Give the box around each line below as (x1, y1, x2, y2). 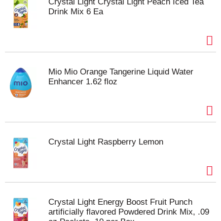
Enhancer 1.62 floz (48, 77, 117, 86)
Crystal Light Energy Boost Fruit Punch (48, 197, 192, 207)
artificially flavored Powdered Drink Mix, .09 (48, 207, 209, 217)
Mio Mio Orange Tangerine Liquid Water (48, 67, 193, 76)
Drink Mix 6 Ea (48, 7, 103, 16)
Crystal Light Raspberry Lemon (48, 137, 163, 147)
